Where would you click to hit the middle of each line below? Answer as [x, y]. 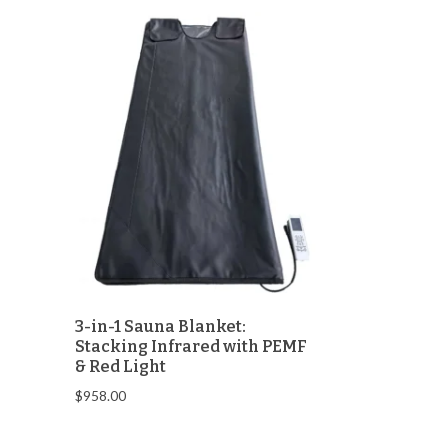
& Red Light [120, 366]
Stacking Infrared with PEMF [191, 346]
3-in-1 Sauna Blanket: [160, 326]
